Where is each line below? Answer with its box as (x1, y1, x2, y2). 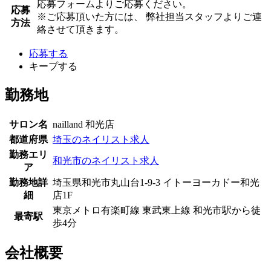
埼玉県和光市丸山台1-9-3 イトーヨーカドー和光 (53, 177, 260, 188)
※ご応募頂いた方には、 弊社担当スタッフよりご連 (37, 11, 262, 22)
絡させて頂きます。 (37, 24, 124, 34)
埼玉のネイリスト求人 (53, 134, 149, 145)
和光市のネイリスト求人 (53, 155, 159, 166)
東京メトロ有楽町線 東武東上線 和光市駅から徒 (53, 204, 261, 215)
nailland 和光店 (53, 119, 114, 129)
